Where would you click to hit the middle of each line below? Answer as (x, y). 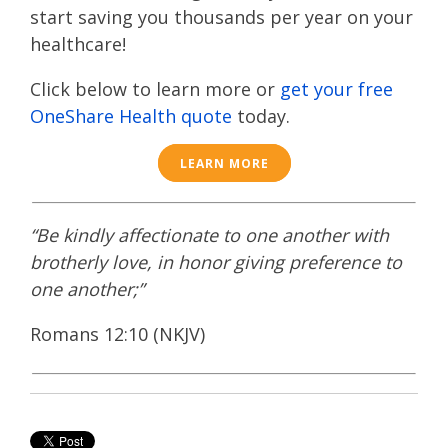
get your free (336, 89)
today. (261, 116)
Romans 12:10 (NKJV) (117, 334)
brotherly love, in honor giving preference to (216, 262)
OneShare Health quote (131, 116)
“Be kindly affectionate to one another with (209, 235)
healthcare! (78, 44)
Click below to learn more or (155, 89)
